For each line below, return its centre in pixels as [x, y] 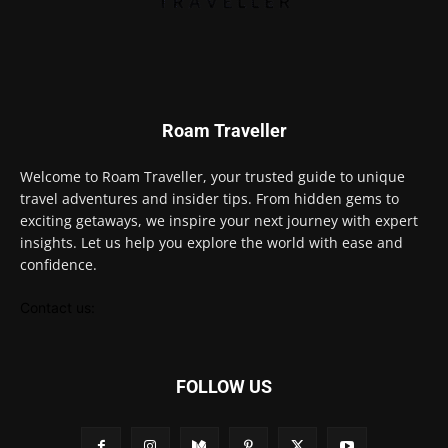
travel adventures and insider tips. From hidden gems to [209, 199]
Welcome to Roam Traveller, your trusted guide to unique [212, 177]
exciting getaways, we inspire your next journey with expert [219, 221]
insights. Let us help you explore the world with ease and [211, 243]
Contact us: [57, 308]
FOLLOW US [224, 387]
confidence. [58, 265]
